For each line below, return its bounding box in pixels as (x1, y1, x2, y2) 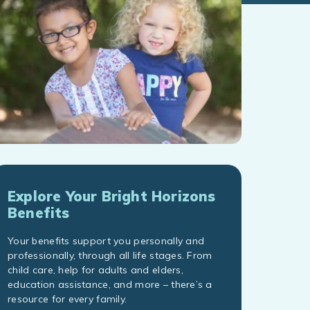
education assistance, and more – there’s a (8, 278, 212, 291)
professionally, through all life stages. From (8, 249, 212, 262)
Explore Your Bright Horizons (8, 188, 216, 206)
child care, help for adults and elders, (8, 264, 183, 277)
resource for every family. (8, 293, 127, 306)
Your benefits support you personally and (8, 235, 205, 248)
